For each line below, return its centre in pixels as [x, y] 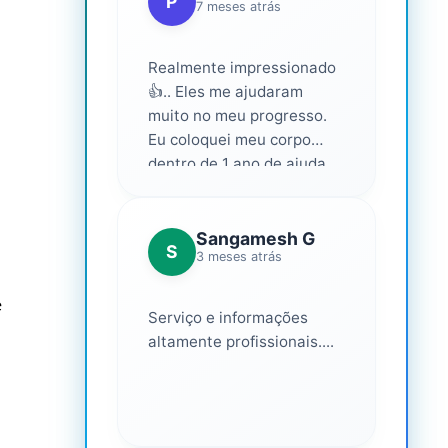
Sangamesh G [255, 239]
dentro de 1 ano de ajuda [236, 164]
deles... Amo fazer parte [233, 188]
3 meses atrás [238, 257]
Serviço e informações [227, 318]
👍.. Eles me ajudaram [225, 92]
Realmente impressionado [241, 68]
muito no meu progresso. [237, 116]
